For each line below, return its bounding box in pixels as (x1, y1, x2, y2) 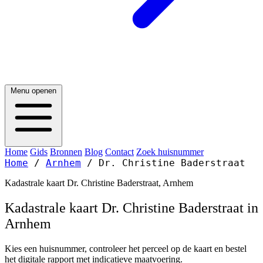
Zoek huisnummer (136, 147, 204, 157)
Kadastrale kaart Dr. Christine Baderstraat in (5, 200, 258, 215)
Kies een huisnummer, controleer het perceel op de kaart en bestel (5, 243, 247, 254)
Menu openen (11, 86, 56, 95)
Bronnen (50, 147, 82, 157)
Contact (105, 147, 134, 157)
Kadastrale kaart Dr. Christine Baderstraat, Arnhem (5, 178, 193, 188)
